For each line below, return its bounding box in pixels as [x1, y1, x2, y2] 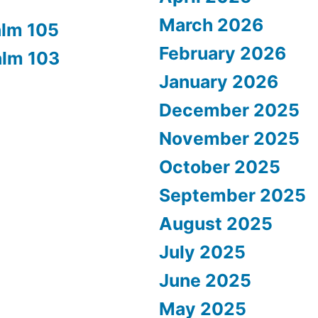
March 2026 [159, 13, 263, 35]
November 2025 [159, 127, 300, 149]
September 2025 [159, 184, 306, 206]
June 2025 [159, 269, 251, 291]
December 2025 [159, 99, 300, 121]
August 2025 [159, 212, 273, 234]
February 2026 [159, 42, 286, 64]
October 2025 [159, 155, 280, 177]
